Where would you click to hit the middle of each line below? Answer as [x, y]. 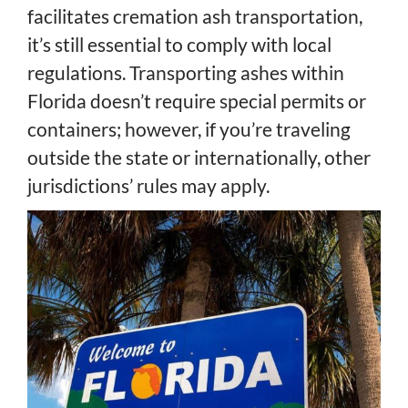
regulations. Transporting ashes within [186, 72]
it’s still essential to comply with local [179, 44]
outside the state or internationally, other [199, 157]
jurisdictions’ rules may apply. [148, 185]
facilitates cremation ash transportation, [195, 15]
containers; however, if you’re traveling [189, 128]
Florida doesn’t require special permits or [197, 100]
